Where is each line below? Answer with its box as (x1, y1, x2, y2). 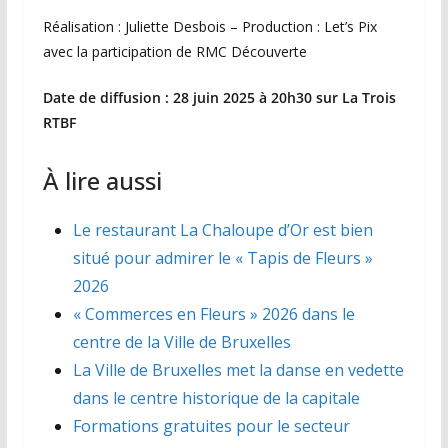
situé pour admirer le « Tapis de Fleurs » (72, 247, 373, 270)
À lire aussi (42, 164, 162, 198)
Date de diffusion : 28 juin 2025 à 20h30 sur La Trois (42, 88, 396, 108)
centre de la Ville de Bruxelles (72, 331, 291, 354)
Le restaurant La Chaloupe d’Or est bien (72, 219, 373, 242)
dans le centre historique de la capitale (72, 387, 360, 410)
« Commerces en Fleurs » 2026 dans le (72, 303, 355, 326)
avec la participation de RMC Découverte (42, 42, 307, 62)
